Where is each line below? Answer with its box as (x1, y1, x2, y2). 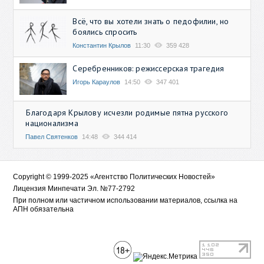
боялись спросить (72, 27, 137, 38)
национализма (25, 117, 78, 128)
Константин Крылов (72, 42, 131, 49)
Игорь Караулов (72, 78, 121, 86)
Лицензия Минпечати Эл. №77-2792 (13, 184, 136, 193)
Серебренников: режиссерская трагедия (72, 63, 225, 74)
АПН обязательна (13, 204, 74, 213)
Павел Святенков (25, 133, 78, 140)
